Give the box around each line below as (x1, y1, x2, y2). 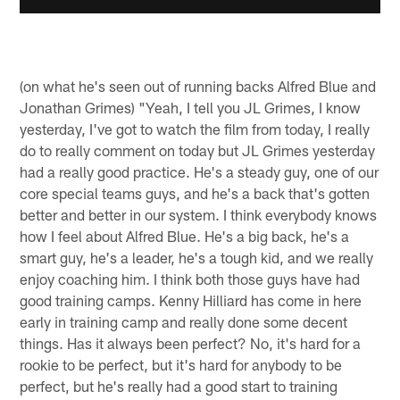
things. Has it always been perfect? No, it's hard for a (20, 333, 362, 352)
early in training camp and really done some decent (20, 312, 348, 330)
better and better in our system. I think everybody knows (20, 204, 378, 223)
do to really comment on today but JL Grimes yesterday (20, 140, 376, 159)
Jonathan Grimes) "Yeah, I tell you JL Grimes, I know (20, 97, 362, 116)
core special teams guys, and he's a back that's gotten (20, 183, 371, 202)
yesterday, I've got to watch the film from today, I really (20, 119, 371, 137)
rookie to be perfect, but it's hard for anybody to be (20, 354, 343, 373)
